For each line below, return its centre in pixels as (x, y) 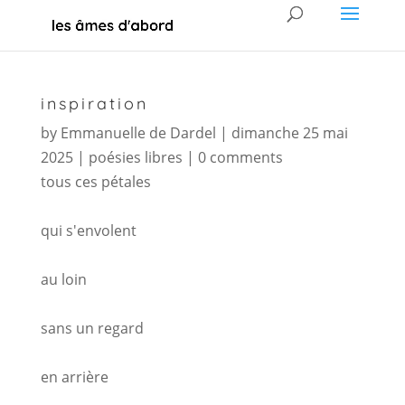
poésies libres (135, 157)
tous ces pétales (95, 182)
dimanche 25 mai (289, 133)
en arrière (74, 377)
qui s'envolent (88, 231)
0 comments (240, 157)
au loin (63, 279)
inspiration (94, 104)
